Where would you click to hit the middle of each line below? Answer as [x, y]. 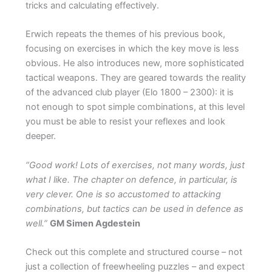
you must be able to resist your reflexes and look [125, 122]
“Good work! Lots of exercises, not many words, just [135, 165]
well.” [36, 223]
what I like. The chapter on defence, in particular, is [131, 179]
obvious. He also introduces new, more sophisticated [134, 63]
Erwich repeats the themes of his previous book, [125, 34]
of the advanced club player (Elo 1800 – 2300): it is [129, 93]
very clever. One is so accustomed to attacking [123, 194]
